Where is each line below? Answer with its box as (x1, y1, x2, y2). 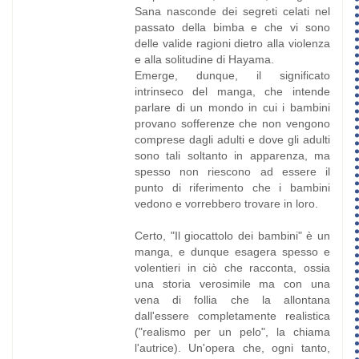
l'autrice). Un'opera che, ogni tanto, (134, 341, 330, 355)
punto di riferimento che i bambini (134, 181, 330, 195)
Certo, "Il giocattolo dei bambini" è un (134, 229, 330, 243)
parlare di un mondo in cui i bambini (134, 101, 330, 115)
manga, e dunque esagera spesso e (134, 245, 330, 259)
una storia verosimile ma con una (134, 277, 330, 291)
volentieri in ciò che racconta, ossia (134, 261, 330, 275)
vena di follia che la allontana (134, 293, 330, 307)
